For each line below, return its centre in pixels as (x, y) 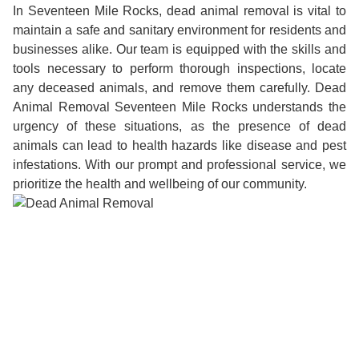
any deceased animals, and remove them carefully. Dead (179, 88)
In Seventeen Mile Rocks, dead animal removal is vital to (179, 11)
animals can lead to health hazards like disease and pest (179, 145)
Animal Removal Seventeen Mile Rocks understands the (179, 107)
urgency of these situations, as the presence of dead (179, 126)
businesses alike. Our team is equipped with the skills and (179, 49)
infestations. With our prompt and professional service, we (179, 165)
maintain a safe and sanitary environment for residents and (179, 30)
